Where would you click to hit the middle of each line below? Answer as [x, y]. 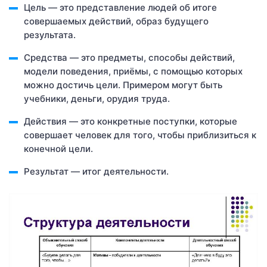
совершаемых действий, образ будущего [116, 21]
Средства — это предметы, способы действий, [129, 57]
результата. [50, 35]
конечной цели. [58, 148]
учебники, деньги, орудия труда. [97, 98]
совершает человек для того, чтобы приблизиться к [140, 135]
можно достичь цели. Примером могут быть [123, 85]
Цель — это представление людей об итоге [120, 7]
